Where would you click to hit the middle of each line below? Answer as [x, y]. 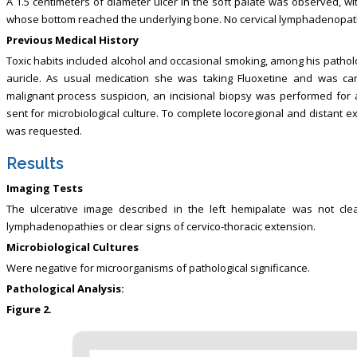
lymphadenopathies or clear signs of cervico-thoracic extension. [161, 226]
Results [35, 163]
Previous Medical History [72, 39]
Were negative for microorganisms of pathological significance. [158, 267]
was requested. [44, 130]
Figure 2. [29, 309]
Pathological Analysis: [65, 288]
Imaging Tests [44, 188]
